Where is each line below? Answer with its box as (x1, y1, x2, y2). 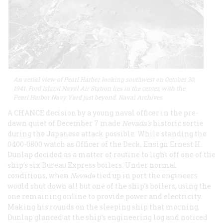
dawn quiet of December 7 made (7, 118, 122, 128)
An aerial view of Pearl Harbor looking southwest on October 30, (13, 75, 195, 84)
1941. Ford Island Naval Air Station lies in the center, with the (13, 84, 185, 93)
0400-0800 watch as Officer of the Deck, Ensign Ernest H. (7, 139, 202, 149)
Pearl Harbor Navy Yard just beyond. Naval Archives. (13, 93, 165, 102)
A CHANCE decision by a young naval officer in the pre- (7, 108, 198, 118)
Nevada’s (122, 118, 153, 128)
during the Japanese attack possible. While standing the (7, 129, 207, 139)
